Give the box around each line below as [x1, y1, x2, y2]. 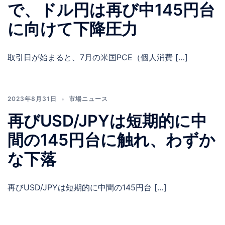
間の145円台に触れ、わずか [8, 130, 215, 150]
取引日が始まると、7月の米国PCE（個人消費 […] [8, 52, 188, 63]
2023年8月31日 [8, 95, 57, 103]
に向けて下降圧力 [8, 19, 138, 39]
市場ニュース [69, 95, 108, 103]
